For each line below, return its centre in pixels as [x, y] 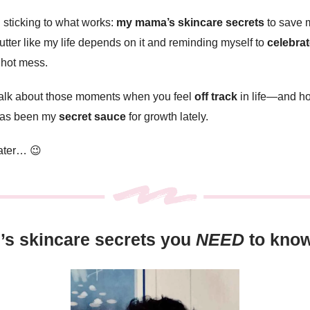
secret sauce [92, 117]
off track [216, 97]
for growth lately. [167, 117]
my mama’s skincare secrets [190, 23]
